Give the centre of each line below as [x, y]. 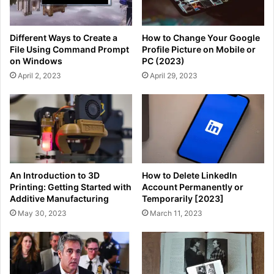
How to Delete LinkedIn [190, 175]
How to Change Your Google [201, 38]
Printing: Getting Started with [71, 187]
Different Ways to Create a [64, 38]
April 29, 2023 [174, 76]
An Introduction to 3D [55, 175]
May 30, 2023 [42, 213]
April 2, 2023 [39, 76]
